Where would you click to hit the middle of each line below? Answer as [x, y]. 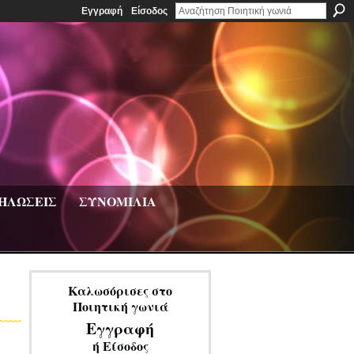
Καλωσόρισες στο [120, 290]
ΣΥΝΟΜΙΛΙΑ [118, 201]
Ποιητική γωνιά [120, 306]
